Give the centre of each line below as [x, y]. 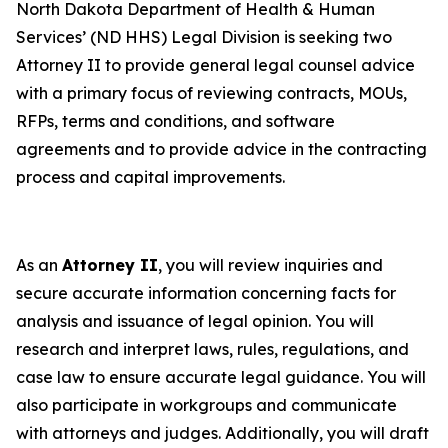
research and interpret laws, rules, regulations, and [212, 349]
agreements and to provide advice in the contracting [221, 149]
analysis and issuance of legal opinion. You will [195, 321]
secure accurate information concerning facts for [206, 293]
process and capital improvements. [156, 177]
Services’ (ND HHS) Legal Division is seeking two [204, 37]
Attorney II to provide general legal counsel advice [215, 65]
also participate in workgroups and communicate [206, 405]
